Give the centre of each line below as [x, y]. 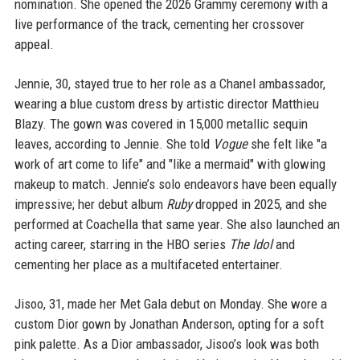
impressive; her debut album [90, 204]
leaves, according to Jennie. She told [113, 144]
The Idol [250, 244]
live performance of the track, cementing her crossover [159, 24]
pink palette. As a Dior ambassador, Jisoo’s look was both [166, 344]
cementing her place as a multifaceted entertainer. [148, 264]
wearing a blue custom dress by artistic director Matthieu [166, 104]
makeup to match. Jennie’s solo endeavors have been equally [175, 184]
